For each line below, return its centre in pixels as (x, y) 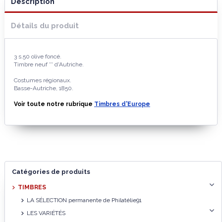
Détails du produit (45, 25)
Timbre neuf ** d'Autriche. (49, 64)
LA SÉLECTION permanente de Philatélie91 (84, 200)
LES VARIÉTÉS (46, 213)
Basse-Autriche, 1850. (44, 88)
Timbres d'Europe (122, 104)
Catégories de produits (51, 172)
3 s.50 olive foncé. (38, 56)
